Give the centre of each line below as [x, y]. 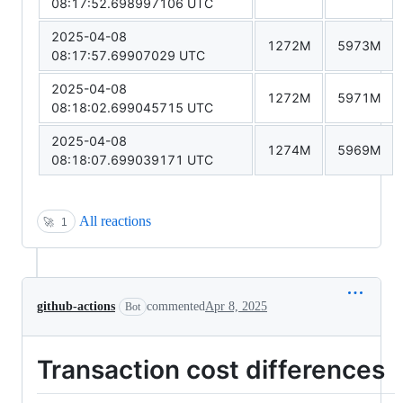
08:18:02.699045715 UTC [132, 107]
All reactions [115, 220]
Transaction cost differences [211, 369]
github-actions [76, 306]
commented [176, 306]
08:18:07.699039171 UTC [132, 159]
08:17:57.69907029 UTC [128, 55]
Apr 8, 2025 [236, 306]
